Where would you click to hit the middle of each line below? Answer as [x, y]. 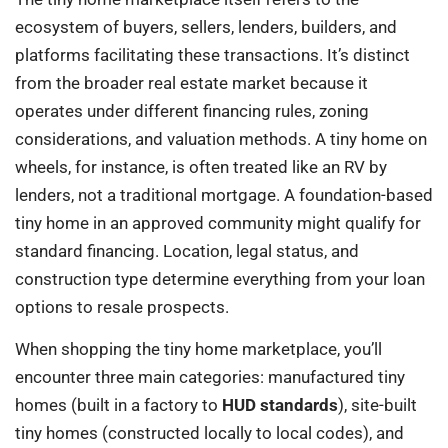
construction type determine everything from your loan [220, 278]
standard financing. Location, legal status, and [187, 250]
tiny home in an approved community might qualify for [218, 222]
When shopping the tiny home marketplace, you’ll [198, 349]
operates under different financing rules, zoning [192, 110]
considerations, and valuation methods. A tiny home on [221, 138]
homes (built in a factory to [118, 405]
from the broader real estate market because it [191, 82]
